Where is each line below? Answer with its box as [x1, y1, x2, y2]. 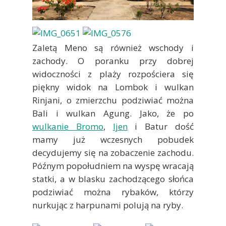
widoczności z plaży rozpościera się [32, 68, 194, 80]
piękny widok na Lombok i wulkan [32, 81, 194, 93]
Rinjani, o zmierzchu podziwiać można [32, 94, 194, 106]
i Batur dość [127, 121, 194, 133]
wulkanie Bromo [32, 121, 103, 133]
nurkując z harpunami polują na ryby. [32, 199, 183, 211]
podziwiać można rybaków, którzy [32, 186, 194, 198]
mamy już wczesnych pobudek [32, 134, 194, 146]
